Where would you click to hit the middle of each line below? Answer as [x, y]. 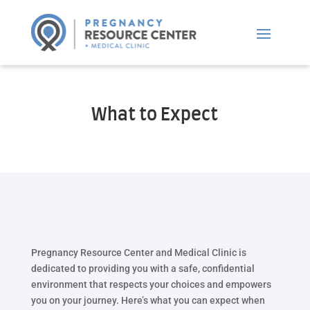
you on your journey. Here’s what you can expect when [148, 300]
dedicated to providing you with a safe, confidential [143, 268]
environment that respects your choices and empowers [151, 284]
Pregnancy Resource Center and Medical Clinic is [138, 252]
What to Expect [155, 115]
